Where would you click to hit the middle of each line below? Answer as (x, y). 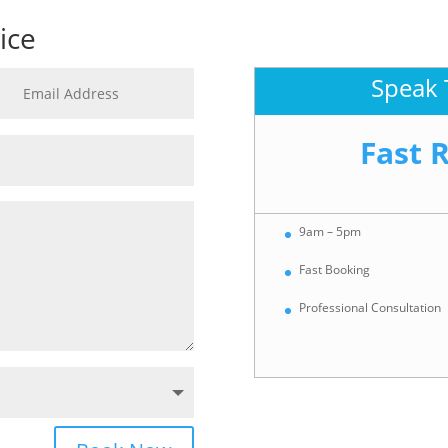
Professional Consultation (369, 308)
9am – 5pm (329, 231)
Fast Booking (334, 270)
